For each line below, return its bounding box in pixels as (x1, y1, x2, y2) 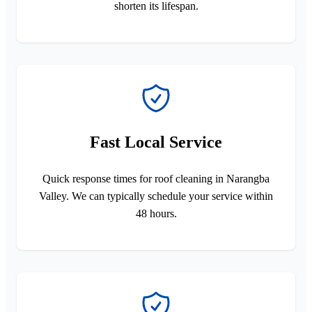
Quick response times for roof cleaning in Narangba (42, 172, 270, 185)
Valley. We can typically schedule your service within (39, 189, 273, 202)
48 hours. (135, 207, 177, 219)
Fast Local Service (90, 132, 222, 151)
